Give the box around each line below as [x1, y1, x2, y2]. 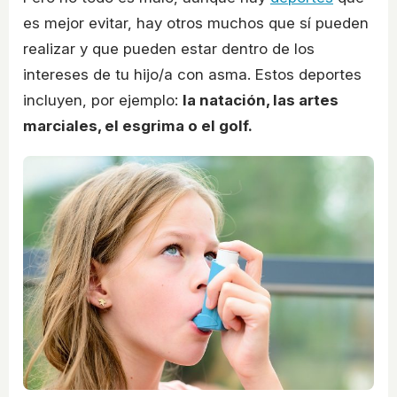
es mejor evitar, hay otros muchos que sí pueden [23, 14, 369, 33]
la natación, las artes [183, 91, 339, 110]
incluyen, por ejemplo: [23, 91, 183, 110]
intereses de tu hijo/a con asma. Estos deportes [23, 66, 362, 84]
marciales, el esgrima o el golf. [23, 117, 253, 136]
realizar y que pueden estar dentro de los [23, 40, 315, 58]
